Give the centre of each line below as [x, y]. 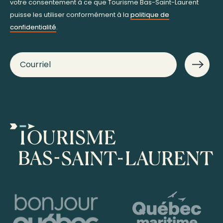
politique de [150, 14]
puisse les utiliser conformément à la [70, 14]
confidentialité [33, 27]
